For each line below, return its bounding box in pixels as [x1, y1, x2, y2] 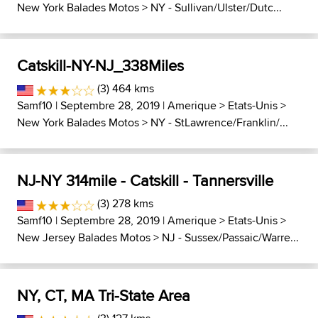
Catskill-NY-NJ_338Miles [17, 53, 184, 77]
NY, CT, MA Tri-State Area [17, 283, 190, 307]
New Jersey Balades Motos [17, 229, 150, 246]
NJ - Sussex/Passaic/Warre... [162, 229, 299, 246]
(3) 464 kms [94, 79, 155, 97]
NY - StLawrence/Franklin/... [150, 114, 288, 131]
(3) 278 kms [94, 194, 154, 212]
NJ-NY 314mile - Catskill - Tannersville [17, 168, 273, 192]
